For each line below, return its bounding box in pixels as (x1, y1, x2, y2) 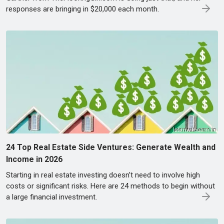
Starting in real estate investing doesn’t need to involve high (6, 170, 200, 179)
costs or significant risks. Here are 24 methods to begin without (6, 181, 215, 190)
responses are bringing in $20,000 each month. (6, 4, 159, 14)
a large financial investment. (6, 192, 97, 201)
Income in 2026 (6, 154, 62, 164)
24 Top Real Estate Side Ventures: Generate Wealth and (6, 142, 215, 152)
